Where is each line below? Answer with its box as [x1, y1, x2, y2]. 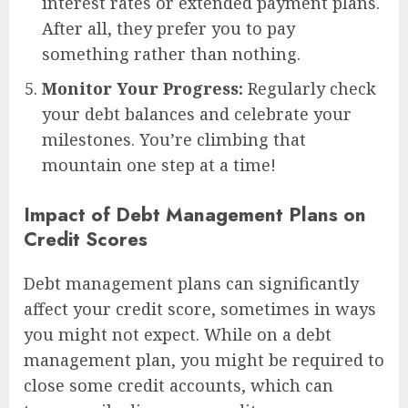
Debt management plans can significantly [24, 271, 359, 294]
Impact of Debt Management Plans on [24, 199, 366, 229]
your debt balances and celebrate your [42, 103, 352, 126]
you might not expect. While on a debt [24, 322, 331, 345]
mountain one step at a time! [42, 154, 276, 177]
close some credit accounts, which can [24, 373, 333, 396]
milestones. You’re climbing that [42, 128, 306, 151]
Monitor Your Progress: [42, 77, 243, 100]
